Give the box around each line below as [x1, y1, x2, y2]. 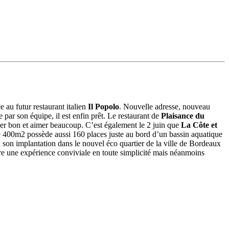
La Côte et [181, 120, 217, 129]
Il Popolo [88, 102, 119, 111]
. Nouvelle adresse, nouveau [119, 102, 210, 111]
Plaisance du [161, 111, 204, 120]
